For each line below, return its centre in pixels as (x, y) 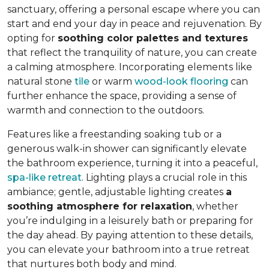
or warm (112, 81)
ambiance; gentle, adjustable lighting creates (116, 192)
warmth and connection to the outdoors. (108, 110)
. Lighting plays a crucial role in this (164, 177)
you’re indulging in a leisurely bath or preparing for (130, 220)
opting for (32, 38)
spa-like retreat (44, 177)
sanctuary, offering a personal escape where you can (134, 9)
